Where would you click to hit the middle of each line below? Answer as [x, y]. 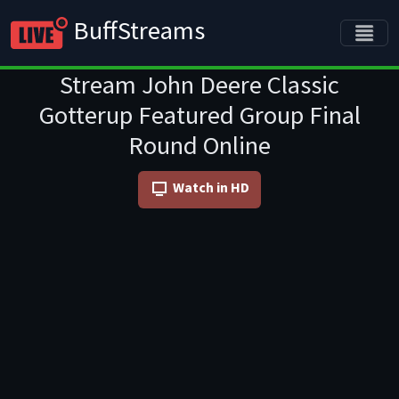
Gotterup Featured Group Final [199, 115]
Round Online [199, 145]
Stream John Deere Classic [199, 85]
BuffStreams [136, 30]
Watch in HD [212, 187]
